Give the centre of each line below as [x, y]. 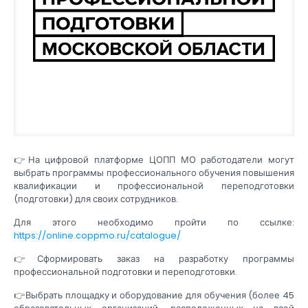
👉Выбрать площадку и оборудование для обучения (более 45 [154, 296]
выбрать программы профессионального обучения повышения [154, 173]
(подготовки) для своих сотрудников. [96, 199]
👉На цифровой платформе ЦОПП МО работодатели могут [154, 160]
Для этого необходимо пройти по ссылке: [154, 223]
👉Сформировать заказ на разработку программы [154, 259]
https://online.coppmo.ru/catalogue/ [97, 236]
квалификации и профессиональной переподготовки [154, 186]
